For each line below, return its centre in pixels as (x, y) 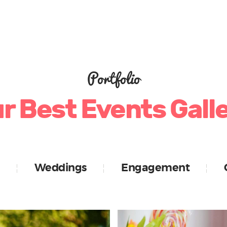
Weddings (60, 168)
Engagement (156, 168)
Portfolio (113, 78)
